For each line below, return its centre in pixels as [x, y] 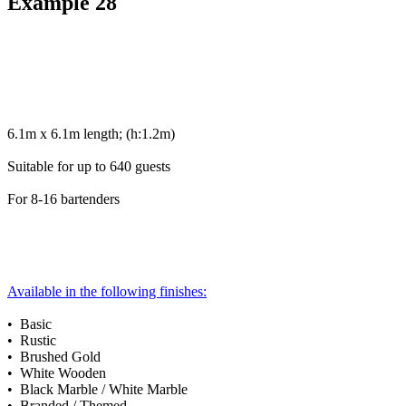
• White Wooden [57, 372]
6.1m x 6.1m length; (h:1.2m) [91, 133]
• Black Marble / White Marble [97, 389]
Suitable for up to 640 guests [89, 166]
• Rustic [32, 340]
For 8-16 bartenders [63, 198]
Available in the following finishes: [107, 291]
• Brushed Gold [54, 356]
